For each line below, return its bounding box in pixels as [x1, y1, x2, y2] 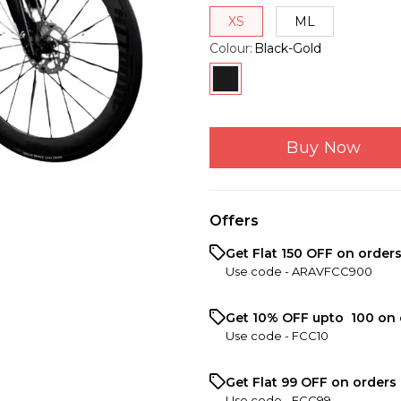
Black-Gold [254, 39, 321, 56]
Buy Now [286, 137, 362, 158]
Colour [209, 39, 250, 56]
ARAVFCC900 [292, 263, 372, 278]
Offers [209, 211, 259, 229]
